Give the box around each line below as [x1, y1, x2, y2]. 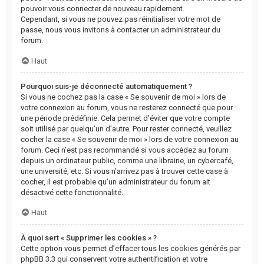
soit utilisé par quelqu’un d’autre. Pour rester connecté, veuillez [21, 124, 232, 133]
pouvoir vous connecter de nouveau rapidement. [21, 4, 184, 14]
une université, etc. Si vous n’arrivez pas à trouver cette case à [21, 166, 228, 176]
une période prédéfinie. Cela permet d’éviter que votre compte [21, 113, 230, 123]
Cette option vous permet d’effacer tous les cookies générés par [21, 244, 240, 253]
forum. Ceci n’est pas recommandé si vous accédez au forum [21, 145, 229, 154]
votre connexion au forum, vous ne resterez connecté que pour [21, 103, 233, 112]
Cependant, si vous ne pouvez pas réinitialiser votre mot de [21, 15, 220, 24]
